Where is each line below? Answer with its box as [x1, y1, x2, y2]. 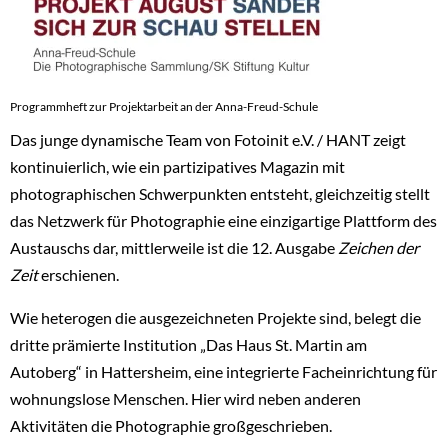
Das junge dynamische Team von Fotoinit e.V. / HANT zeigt [10, 129, 406, 149]
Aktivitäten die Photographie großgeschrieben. [10, 415, 332, 435]
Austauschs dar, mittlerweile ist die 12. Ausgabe [10, 237, 338, 257]
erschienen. [38, 264, 119, 284]
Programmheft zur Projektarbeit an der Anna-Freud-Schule [10, 98, 318, 114]
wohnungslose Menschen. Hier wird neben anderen [10, 388, 361, 408]
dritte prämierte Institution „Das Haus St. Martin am [10, 334, 367, 354]
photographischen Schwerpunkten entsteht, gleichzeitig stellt [10, 183, 430, 203]
